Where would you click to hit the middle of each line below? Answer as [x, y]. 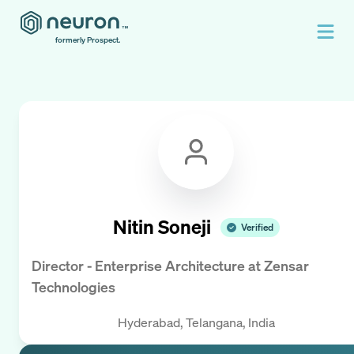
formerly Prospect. [88, 40]
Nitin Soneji [162, 227]
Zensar [286, 266]
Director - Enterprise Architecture [138, 266]
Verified [257, 227]
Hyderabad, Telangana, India [196, 322]
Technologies [73, 287]
